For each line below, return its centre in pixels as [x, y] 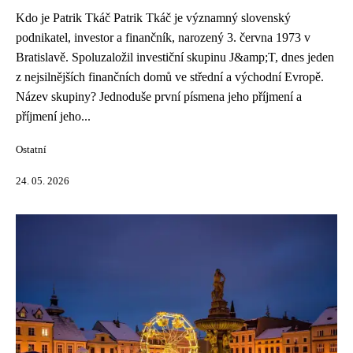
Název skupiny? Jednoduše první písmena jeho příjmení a [159, 97]
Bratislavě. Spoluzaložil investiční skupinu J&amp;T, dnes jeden [175, 57]
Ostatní [31, 150]
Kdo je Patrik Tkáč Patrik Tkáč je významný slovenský [153, 18]
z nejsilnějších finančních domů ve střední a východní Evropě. [170, 77]
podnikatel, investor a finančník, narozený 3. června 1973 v [163, 37]
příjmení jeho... [53, 116]
